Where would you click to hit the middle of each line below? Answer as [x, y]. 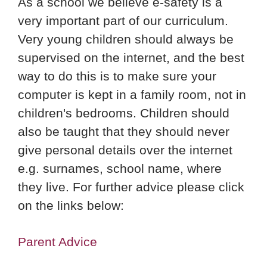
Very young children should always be [126, 39]
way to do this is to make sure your [117, 76]
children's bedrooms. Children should [124, 113]
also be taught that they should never [124, 132]
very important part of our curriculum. [123, 21]
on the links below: [71, 206]
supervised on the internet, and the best [131, 58]
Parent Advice [58, 242]
